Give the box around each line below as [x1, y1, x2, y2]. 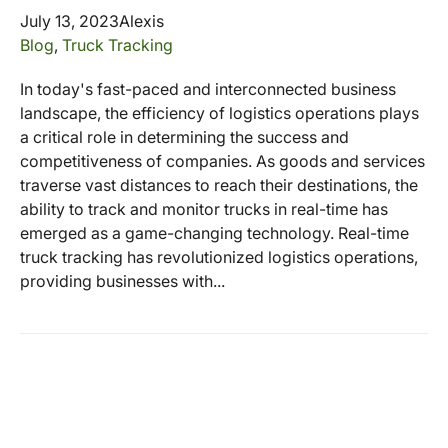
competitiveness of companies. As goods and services [20, 150, 425, 171]
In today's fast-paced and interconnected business [20, 78, 396, 99]
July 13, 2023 [20, 10, 119, 31]
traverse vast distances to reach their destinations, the [20, 174, 418, 195]
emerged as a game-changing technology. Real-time [20, 222, 409, 243]
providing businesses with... [20, 270, 225, 291]
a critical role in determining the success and [20, 126, 349, 147]
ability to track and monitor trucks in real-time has [20, 198, 388, 219]
